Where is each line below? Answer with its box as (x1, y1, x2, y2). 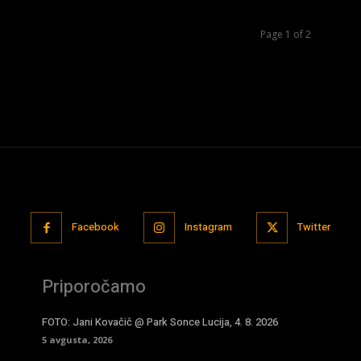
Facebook (72, 219, 119, 235)
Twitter (297, 219, 330, 235)
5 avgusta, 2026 (42, 333, 112, 346)
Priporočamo (42, 273, 146, 300)
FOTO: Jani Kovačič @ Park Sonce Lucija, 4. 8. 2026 (42, 313, 278, 330)
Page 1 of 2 (260, 27, 311, 41)
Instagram (185, 219, 232, 235)
